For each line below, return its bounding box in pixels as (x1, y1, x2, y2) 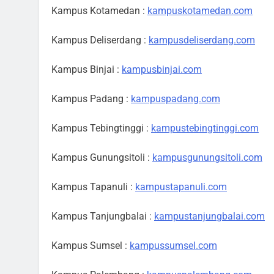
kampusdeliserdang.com (149, 34, 255, 46)
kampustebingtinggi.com (151, 122, 259, 134)
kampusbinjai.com (122, 64, 202, 75)
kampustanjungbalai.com (154, 210, 265, 222)
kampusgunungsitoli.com (152, 152, 262, 163)
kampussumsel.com (130, 240, 217, 251)
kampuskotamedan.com (147, 5, 253, 17)
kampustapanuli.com (135, 181, 227, 193)
